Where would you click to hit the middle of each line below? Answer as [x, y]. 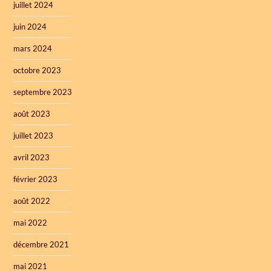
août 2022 [32, 201]
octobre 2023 [38, 70]
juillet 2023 [34, 136]
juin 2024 [30, 27]
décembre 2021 [41, 245]
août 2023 [32, 114]
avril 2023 [32, 158]
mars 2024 [33, 49]
